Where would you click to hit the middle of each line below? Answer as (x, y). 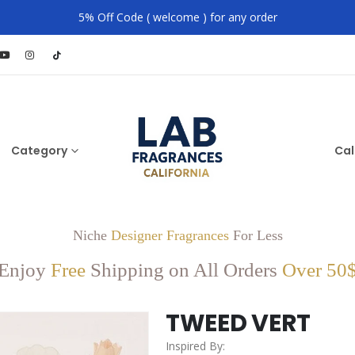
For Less (256, 235)
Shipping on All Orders (184, 270)
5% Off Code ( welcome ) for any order (177, 17)
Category (39, 151)
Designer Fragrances (170, 235)
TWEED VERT (238, 323)
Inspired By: (195, 346)
